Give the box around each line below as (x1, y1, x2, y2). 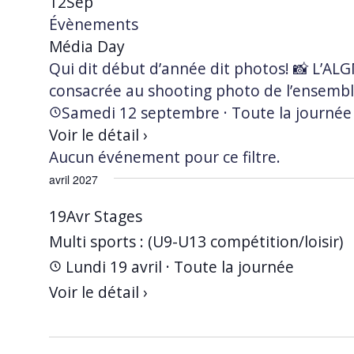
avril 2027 (48, 171, 98, 187)
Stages (93, 205, 142, 227)
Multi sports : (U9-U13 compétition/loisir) (48, 230, 343, 252)
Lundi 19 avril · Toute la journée (61, 255, 294, 277)
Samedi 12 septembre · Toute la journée (61, 101, 352, 123)
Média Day (48, 35, 125, 57)
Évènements (48, 13, 138, 35)
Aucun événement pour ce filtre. (48, 145, 281, 168)
